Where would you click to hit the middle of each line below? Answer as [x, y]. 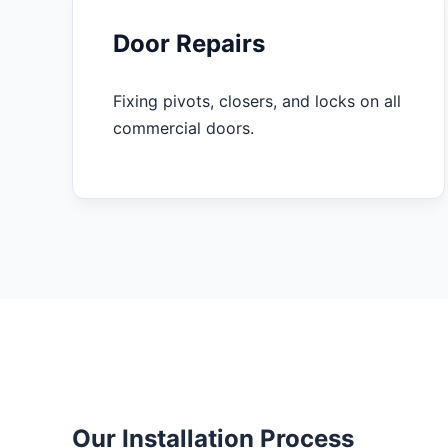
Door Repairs [189, 43]
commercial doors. [183, 127]
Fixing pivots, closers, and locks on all [257, 100]
